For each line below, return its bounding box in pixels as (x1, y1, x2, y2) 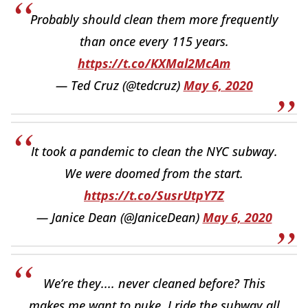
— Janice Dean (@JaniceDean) (36, 209, 203, 226)
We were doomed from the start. (65, 165, 243, 182)
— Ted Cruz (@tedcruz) (55, 77, 184, 94)
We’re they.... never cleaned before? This (43, 275, 265, 292)
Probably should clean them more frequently (30, 11, 278, 28)
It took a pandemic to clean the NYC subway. (30, 143, 278, 160)
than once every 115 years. (79, 33, 229, 50)
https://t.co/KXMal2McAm (78, 55, 230, 72)
